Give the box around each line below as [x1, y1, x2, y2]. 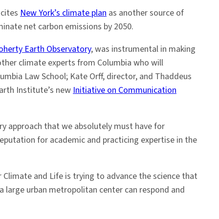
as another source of [107, 7, 184, 19]
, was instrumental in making [91, 43, 196, 55]
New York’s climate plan [20, 7, 107, 19]
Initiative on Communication [73, 84, 176, 96]
